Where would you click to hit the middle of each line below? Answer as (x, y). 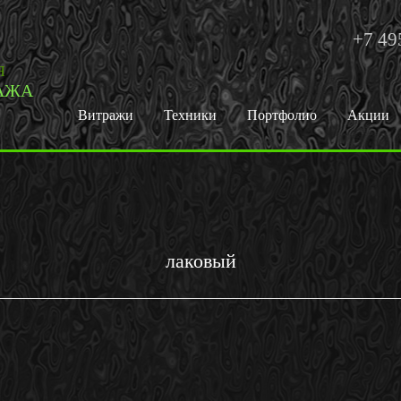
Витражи (106, 115)
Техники (190, 115)
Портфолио (282, 115)
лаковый (200, 261)
